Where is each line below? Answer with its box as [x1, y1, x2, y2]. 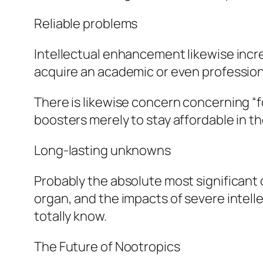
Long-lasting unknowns [34, 141, 171, 160]
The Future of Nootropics [34, 238, 180, 256]
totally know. [34, 207, 107, 225]
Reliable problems [34, 15, 138, 33]
